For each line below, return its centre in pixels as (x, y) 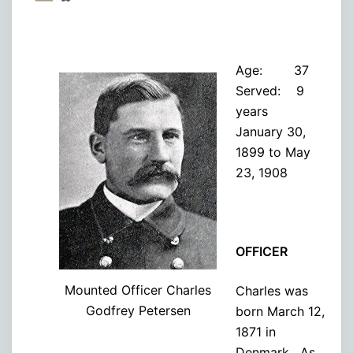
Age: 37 (272, 70)
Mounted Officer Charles (138, 290)
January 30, (271, 131)
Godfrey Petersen (138, 310)
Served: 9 (270, 90)
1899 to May (273, 152)
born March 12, (280, 311)
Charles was (272, 290)
